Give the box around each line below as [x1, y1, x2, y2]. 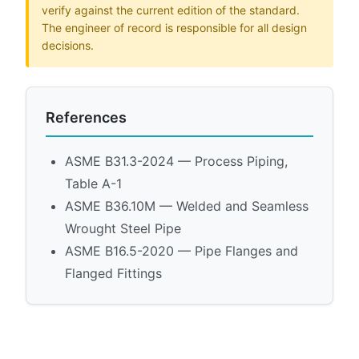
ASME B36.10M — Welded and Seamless [65, 197, 309, 214]
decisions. [42, 38, 94, 52]
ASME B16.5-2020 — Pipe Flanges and [65, 242, 298, 259]
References [46, 108, 127, 126]
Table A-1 [65, 175, 122, 192]
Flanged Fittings [65, 264, 162, 281]
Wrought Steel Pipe [65, 220, 181, 236]
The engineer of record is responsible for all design [42, 20, 307, 34]
